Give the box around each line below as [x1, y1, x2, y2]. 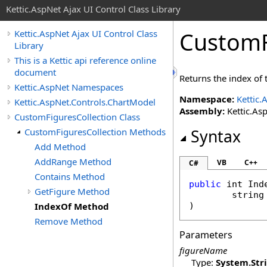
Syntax [191, 126, 241, 147]
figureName [179, 244, 227, 256]
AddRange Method [35, 156, 111, 167]
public [189, 179, 221, 190]
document [14, 66, 56, 78]
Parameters [179, 228, 232, 241]
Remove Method [35, 215, 103, 227]
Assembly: [179, 105, 225, 117]
